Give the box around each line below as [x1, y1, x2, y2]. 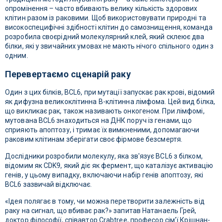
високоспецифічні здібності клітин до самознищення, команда [5, 23, 213, 32]
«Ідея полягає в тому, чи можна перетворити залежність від [5, 197, 205, 206]
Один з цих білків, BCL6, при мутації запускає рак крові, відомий [5, 88, 215, 97]
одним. [5, 52, 28, 60]
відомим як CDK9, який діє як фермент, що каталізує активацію [5, 162, 214, 170]
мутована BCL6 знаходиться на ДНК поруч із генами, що [5, 116, 192, 125]
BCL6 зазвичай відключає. [5, 180, 92, 189]
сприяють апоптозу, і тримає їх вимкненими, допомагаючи [5, 126, 200, 134]
